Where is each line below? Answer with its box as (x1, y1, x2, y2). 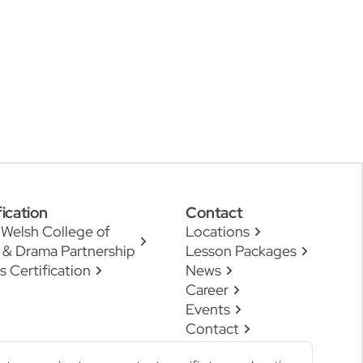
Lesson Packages (186, 241, 297, 260)
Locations (186, 222, 250, 241)
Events (186, 300, 230, 318)
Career (186, 280, 228, 299)
